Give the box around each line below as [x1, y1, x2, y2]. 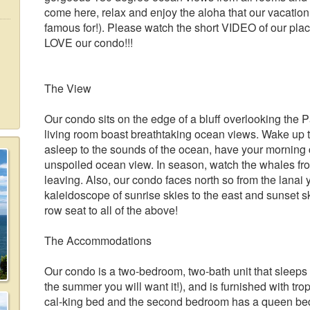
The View [44, 80, 91, 96]
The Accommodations [44, 232, 152, 248]
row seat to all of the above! [44, 202, 178, 218]
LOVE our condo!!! [44, 35, 133, 51]
